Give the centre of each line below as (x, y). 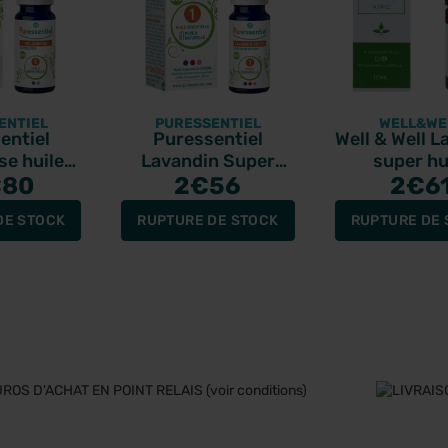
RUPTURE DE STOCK (208, 220)
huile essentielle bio (208, 182)
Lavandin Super (207, 160)
